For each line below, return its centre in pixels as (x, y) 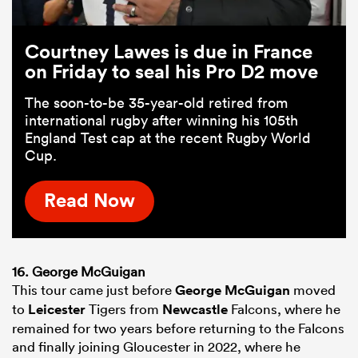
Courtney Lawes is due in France (169, 51)
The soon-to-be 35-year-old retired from (156, 102)
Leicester (57, 309)
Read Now (89, 200)
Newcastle (195, 309)
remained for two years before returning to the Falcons (178, 328)
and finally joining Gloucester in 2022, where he (156, 346)
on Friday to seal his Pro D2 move (171, 71)
